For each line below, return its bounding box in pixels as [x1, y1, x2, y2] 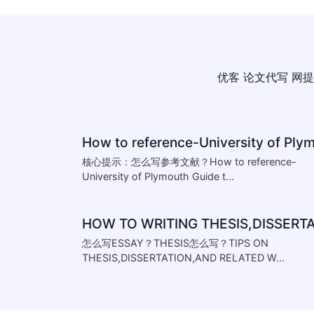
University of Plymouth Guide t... [82, 170, 234, 182]
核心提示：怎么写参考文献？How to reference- [82, 156, 296, 168]
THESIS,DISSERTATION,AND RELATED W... [82, 252, 285, 264]
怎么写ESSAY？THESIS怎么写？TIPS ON [82, 237, 268, 249]
